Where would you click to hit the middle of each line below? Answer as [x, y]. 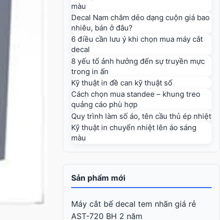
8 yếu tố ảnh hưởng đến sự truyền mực [138, 61]
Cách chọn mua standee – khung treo [136, 94]
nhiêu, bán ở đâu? [102, 27]
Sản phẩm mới [98, 178]
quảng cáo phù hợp [104, 105]
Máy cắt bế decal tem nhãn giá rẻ [134, 204]
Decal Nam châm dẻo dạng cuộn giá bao [140, 17]
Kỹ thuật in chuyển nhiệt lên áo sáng [134, 128]
